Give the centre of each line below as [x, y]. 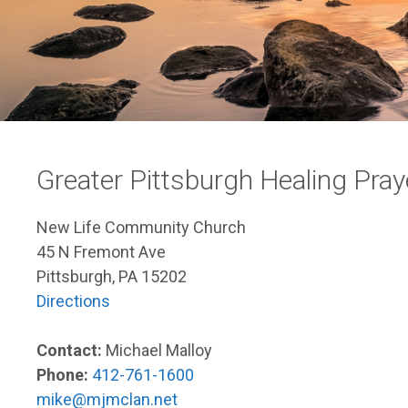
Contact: [71, 350]
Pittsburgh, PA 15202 [112, 276]
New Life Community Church [141, 227]
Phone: [64, 374]
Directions [73, 301]
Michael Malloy [159, 350]
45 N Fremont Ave [101, 251]
